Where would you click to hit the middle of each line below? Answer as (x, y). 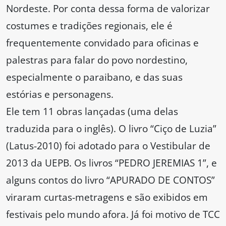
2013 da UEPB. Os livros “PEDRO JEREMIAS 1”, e (111, 163)
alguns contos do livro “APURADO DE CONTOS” (110, 180)
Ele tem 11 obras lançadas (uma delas (92, 111)
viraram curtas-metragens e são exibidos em (107, 197)
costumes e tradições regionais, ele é (89, 26)
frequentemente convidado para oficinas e (102, 43)
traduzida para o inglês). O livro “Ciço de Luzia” (111, 129)
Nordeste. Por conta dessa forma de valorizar (108, 9)
